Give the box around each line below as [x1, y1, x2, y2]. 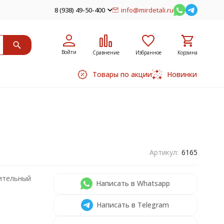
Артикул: [149, 147, 178, 157]
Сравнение [92, 48, 119, 56]
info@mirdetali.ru [120, 5, 173, 14]
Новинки [166, 69, 197, 79]
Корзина [177, 48, 197, 56]
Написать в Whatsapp [95, 178, 170, 188]
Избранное [135, 48, 161, 56]
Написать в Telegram [96, 200, 169, 209]
